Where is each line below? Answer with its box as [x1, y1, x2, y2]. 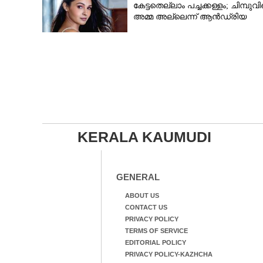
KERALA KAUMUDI [77, 129, 211, 145]
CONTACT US [124, 204, 167, 211]
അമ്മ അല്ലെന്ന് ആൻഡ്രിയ [133, 12, 247, 21]
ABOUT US [124, 192, 159, 199]
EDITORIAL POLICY [124, 239, 186, 246]
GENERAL [116, 172, 160, 182]
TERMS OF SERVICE [124, 227, 188, 234]
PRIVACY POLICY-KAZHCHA [124, 251, 213, 258]
